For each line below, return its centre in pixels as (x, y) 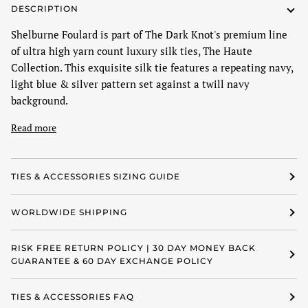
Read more (34, 128)
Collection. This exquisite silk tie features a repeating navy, (152, 68)
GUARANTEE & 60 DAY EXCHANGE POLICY (112, 261)
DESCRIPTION (45, 9)
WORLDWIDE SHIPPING (69, 212)
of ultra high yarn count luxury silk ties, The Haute (132, 51)
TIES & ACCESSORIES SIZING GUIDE (96, 177)
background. (41, 101)
